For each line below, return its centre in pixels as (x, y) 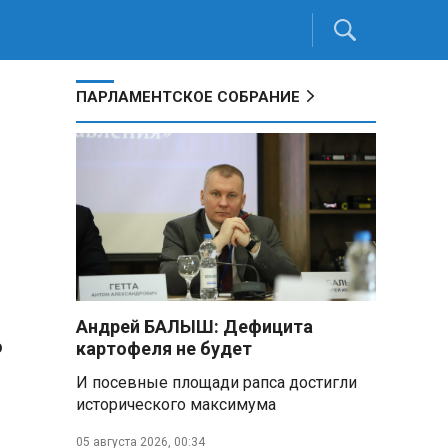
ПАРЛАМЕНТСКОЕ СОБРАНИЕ (188, 97)
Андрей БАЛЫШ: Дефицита (194, 326)
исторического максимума (176, 404)
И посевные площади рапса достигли (216, 382)
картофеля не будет (164, 348)
